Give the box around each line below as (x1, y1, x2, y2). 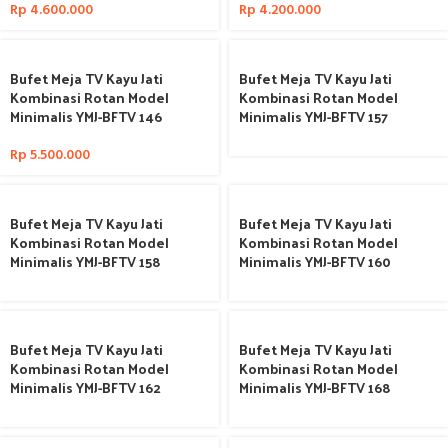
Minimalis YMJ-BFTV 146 (10, 104, 162, 129)
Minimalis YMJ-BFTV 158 (10, 249, 161, 274)
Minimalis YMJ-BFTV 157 (239, 104, 388, 129)
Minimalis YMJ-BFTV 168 (239, 375, 391, 400)
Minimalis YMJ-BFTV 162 (10, 375, 161, 400)
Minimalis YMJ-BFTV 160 (239, 249, 391, 274)
